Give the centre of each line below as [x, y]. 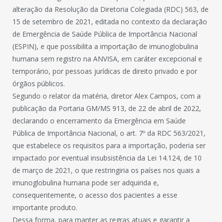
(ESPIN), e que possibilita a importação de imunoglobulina [105, 46]
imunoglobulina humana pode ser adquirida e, [86, 183]
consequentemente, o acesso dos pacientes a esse [95, 195]
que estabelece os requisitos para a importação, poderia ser [109, 145]
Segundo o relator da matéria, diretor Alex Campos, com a [107, 96]
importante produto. [45, 207]
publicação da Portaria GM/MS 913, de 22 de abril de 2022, [107, 108]
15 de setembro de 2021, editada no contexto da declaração [110, 22]
